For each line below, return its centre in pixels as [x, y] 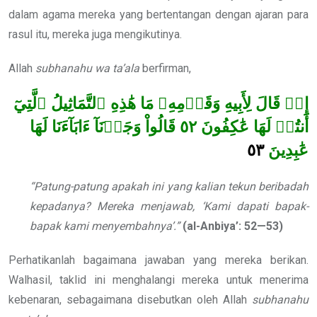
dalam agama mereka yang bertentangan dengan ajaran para [158, 14]
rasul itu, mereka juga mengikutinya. [95, 34]
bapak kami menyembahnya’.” [105, 226]
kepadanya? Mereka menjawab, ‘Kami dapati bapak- [169, 206]
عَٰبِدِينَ [288, 151]
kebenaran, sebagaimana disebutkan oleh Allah [130, 299]
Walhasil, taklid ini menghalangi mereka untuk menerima [158, 279]
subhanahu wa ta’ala [87, 68]
